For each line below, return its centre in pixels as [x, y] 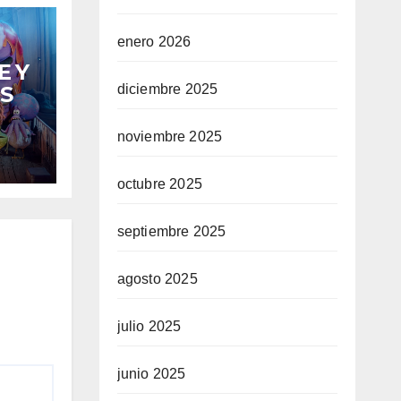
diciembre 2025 [167, 89]
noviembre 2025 [170, 137]
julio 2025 [149, 326]
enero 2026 [154, 42]
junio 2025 [151, 374]
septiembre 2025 [171, 231]
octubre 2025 [159, 184]
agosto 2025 [157, 279]
